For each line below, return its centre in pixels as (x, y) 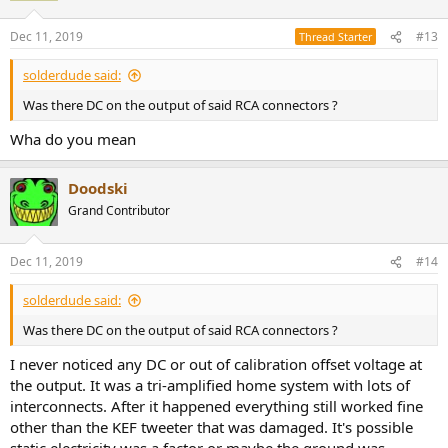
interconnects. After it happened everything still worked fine (216, 405)
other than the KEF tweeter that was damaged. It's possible (211, 426)
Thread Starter (335, 36)
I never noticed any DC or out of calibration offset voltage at (216, 363)
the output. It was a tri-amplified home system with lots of (210, 384)
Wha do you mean (73, 138)
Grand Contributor (119, 210)
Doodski (98, 187)
